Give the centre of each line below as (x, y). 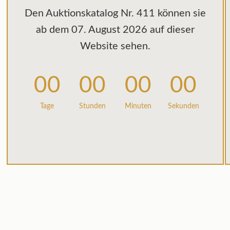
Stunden (93, 106)
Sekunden (183, 106)
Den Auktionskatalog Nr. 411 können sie (115, 13)
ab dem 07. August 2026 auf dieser (115, 30)
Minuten (138, 106)
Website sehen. (115, 46)
